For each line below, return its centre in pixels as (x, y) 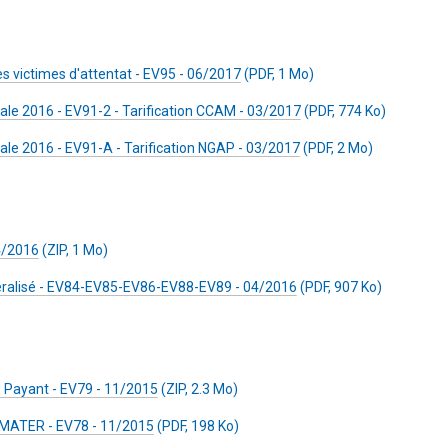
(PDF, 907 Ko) (339, 287)
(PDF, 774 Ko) (343, 111)
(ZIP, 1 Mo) (73, 250)
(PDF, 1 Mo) (277, 74)
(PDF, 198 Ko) (196, 426)
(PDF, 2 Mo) (336, 148)
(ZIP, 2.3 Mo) (198, 389)
